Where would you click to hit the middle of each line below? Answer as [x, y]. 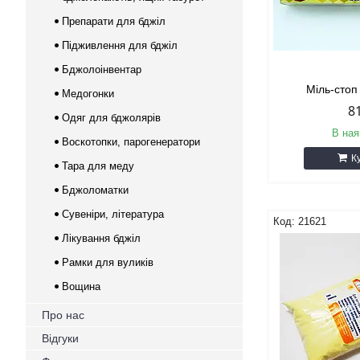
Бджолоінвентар [102, 70]
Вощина [81, 286]
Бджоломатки [95, 190]
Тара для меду [98, 166]
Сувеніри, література [113, 214]
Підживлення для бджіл [120, 45]
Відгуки [60, 338]
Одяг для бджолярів [111, 118]
